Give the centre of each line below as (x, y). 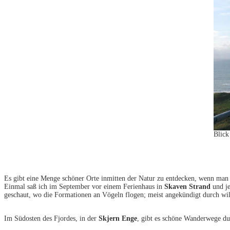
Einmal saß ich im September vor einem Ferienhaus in (84, 187)
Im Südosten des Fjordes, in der (51, 219)
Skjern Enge (118, 219)
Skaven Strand (187, 187)
